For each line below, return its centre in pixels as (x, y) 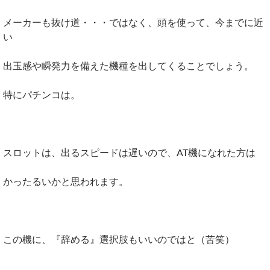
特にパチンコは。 (42, 94)
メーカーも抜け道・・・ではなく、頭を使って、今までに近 (133, 22)
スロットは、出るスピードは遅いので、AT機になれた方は (129, 152)
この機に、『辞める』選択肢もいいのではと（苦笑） (119, 239)
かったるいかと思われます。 (66, 181)
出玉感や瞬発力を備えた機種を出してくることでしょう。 (128, 65)
